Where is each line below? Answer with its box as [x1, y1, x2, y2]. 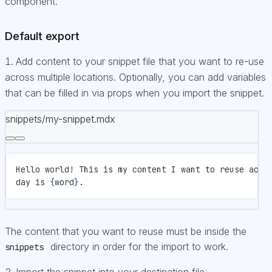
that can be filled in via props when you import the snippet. [5, 86, 264, 99]
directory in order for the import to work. [47, 240, 228, 253]
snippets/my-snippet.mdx [5, 112, 115, 125]
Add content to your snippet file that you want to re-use [16, 55, 264, 67]
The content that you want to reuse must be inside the [5, 225, 246, 237]
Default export [5, 29, 80, 42]
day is [16, 176, 50, 188]
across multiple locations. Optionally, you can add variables [5, 70, 266, 83]
